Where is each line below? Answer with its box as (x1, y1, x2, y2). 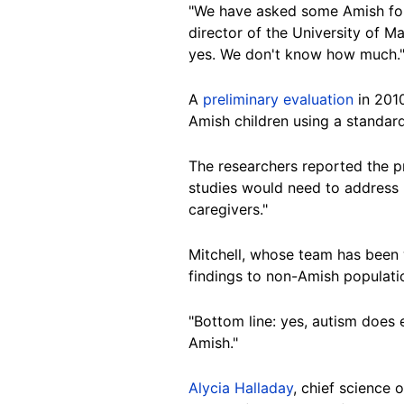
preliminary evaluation (203, 89, 353, 108)
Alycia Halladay (188, 378, 293, 397)
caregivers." (188, 199, 268, 218)
